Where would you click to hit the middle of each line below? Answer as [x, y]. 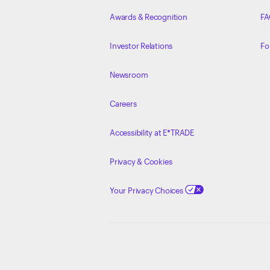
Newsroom [129, 74]
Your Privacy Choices [147, 190]
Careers [123, 103]
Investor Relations [141, 46]
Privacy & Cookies [141, 161]
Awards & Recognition [148, 17]
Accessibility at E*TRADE [152, 132]
